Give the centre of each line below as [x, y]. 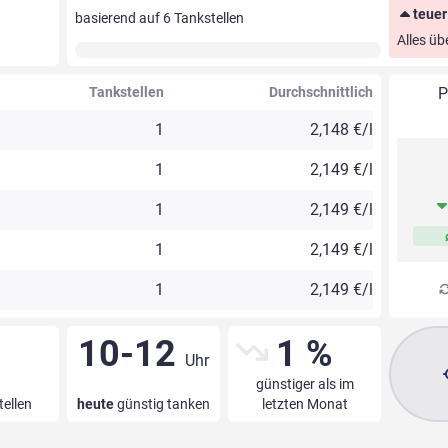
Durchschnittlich [321, 92]
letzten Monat [304, 404]
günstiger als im [304, 384]
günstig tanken [161, 404]
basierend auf [118, 18]
